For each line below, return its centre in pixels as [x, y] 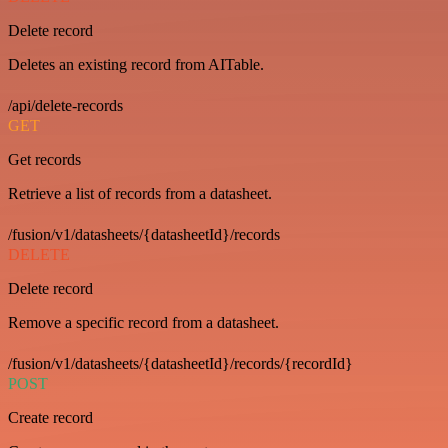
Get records [44, 159]
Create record [50, 417]
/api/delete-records [65, 105]
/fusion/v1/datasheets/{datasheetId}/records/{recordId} [180, 363]
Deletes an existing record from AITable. [136, 64]
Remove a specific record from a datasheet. [143, 322]
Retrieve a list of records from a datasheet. [140, 193]
